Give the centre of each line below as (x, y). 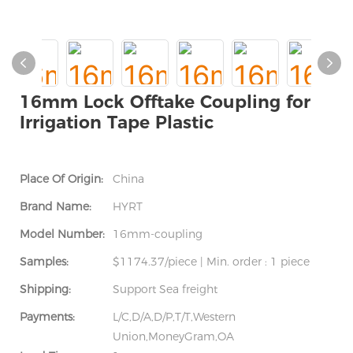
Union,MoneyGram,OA (173, 336)
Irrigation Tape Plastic (117, 123)
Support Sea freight (165, 289)
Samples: (44, 262)
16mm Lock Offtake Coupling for (165, 102)
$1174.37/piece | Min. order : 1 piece (211, 262)
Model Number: (62, 234)
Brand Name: (56, 206)
